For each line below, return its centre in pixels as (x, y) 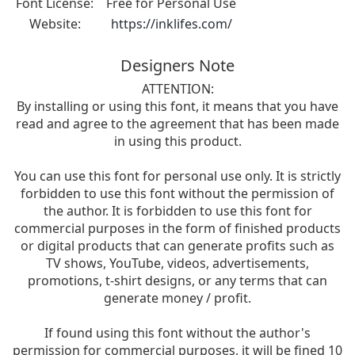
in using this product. (177, 141)
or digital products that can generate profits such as (177, 245)
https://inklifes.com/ (171, 23)
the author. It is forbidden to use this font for (177, 210)
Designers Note (177, 65)
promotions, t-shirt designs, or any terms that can (177, 280)
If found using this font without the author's (177, 332)
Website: (55, 23)
